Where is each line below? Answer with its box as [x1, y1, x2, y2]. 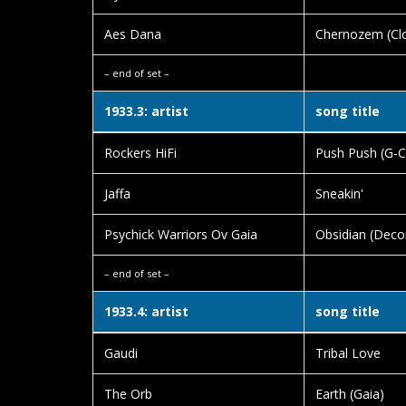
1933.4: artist [104, 303, 188, 320]
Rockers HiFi [104, 144, 177, 161]
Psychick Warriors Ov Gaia [104, 226, 257, 243]
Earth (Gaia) [315, 385, 384, 402]
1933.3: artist [104, 102, 188, 120]
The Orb [104, 385, 152, 402]
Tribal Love [315, 344, 381, 362]
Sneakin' [315, 185, 363, 202]
